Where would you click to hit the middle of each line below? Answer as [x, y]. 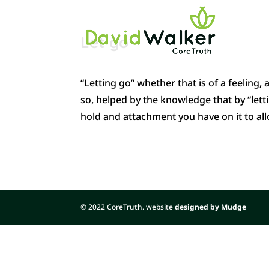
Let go [105, 42]
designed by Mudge [211, 207]
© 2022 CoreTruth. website [128, 207]
